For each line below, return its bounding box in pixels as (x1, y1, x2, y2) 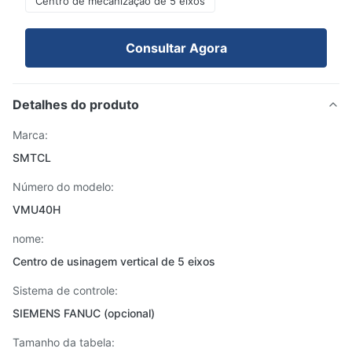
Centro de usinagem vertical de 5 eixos (13, 255, 215, 268)
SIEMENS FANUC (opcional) (13, 306, 155, 320)
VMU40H (13, 203, 60, 216)
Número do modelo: (13, 180, 114, 193)
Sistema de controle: (13, 284, 118, 297)
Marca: (13, 128, 48, 141)
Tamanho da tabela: (13, 335, 115, 349)
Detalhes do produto (13, 97, 139, 112)
